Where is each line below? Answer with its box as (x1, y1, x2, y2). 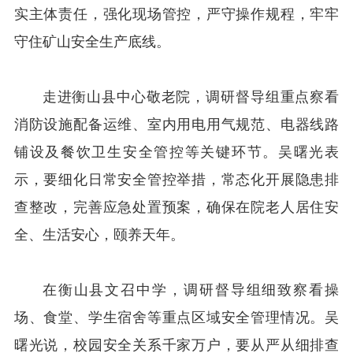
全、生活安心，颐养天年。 (13, 226, 184, 243)
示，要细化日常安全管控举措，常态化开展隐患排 (13, 171, 340, 188)
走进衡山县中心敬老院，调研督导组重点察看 (42, 88, 340, 105)
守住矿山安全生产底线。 (13, 33, 170, 50)
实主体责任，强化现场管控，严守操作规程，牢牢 (13, 6, 340, 22)
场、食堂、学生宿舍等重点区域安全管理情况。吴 (13, 309, 340, 325)
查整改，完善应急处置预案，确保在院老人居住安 (13, 199, 340, 215)
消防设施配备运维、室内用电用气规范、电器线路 (13, 116, 340, 132)
